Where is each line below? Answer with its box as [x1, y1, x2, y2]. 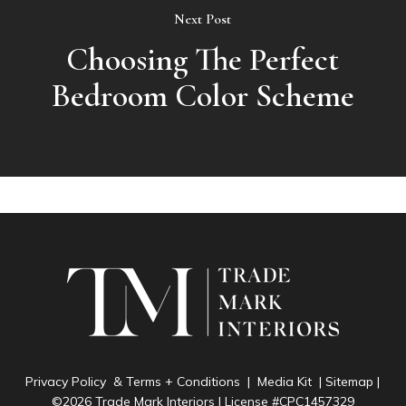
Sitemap [325, 373, 374, 390]
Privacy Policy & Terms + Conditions [25, 373, 241, 390]
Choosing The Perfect [66, 40, 340, 80]
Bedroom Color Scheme [51, 76, 354, 116]
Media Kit [257, 373, 313, 390]
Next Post [174, 10, 232, 29]
